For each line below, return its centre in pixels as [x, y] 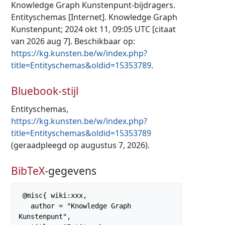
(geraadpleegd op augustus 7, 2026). [80, 145]
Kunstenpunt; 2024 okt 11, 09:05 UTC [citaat [93, 29]
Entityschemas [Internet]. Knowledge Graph [94, 17]
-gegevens [71, 171]
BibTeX [28, 171]
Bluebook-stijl [45, 91]
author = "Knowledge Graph [25, 206]
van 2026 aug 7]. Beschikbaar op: [73, 41]
